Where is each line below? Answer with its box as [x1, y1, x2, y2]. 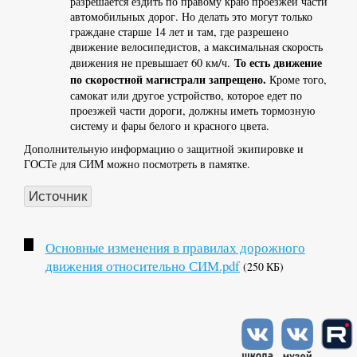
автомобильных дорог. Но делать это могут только [69, 9, 312, 25]
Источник [29, 188, 87, 205]
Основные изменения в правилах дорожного [45, 238, 305, 257]
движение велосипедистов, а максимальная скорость [69, 39, 323, 55]
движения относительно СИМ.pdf [45, 257, 240, 276]
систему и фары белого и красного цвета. [69, 118, 269, 134]
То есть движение [233, 54, 322, 72]
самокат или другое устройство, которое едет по [69, 88, 302, 104]
